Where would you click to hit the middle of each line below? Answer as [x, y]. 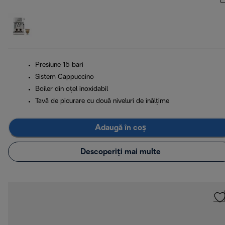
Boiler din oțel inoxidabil [72, 89]
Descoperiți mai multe [121, 152]
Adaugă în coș [121, 128]
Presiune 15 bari [59, 65]
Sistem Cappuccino [65, 77]
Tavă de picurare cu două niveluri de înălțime [102, 101]
